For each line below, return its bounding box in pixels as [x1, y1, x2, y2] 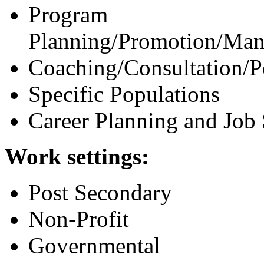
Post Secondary [28, 180, 172, 206]
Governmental [28, 233, 160, 259]
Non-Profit [28, 206, 129, 232]
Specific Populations [28, 81, 220, 107]
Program [28, 2, 108, 28]
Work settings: [5, 144, 149, 170]
